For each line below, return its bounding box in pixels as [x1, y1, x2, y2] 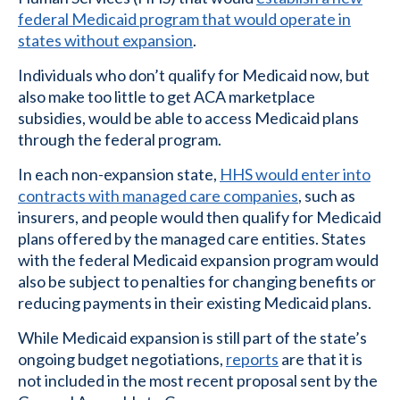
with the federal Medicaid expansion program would [18, 250, 379, 271]
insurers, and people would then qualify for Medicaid [18, 207, 381, 228]
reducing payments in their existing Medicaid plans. [18, 293, 371, 313]
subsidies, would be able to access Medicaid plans [18, 108, 359, 129]
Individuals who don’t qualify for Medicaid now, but [18, 65, 370, 86]
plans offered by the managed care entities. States [18, 229, 366, 249]
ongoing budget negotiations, [18, 349, 226, 370]
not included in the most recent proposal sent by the [18, 371, 378, 391]
